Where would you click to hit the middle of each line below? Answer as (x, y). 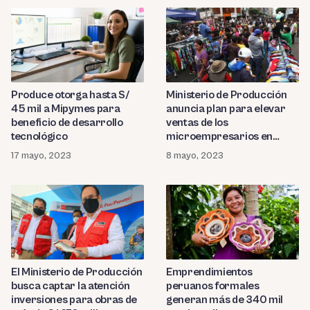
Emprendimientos (209, 272)
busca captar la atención (71, 285)
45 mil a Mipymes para (66, 109)
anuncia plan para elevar (226, 109)
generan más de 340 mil (225, 299)
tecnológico (39, 137)
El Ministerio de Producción (77, 272)
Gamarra (189, 151)
